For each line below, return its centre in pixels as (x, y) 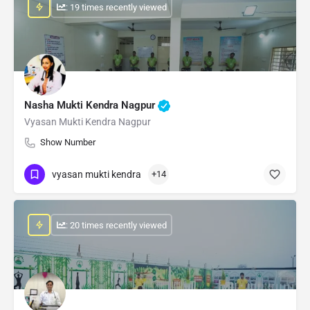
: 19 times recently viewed (116, 7)
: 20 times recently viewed (116, 225)
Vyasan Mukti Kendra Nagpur (88, 122)
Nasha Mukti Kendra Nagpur (91, 106)
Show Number (68, 143)
